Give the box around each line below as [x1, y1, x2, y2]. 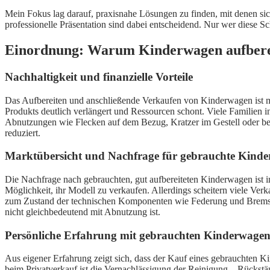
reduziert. [5, 127, 40, 138]
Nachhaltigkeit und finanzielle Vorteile [5, 70, 193, 83]
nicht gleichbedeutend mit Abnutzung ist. [5, 207, 160, 218]
